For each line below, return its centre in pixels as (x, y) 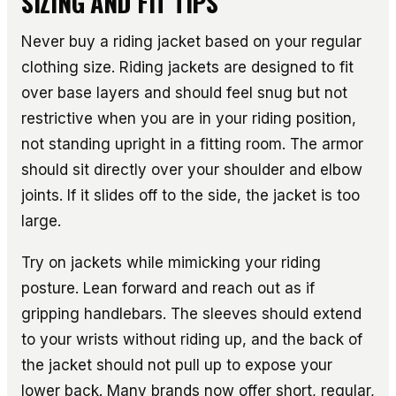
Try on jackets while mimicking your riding (171, 262)
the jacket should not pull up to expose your (177, 365)
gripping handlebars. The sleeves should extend (191, 313)
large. (41, 221)
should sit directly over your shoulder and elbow (192, 169)
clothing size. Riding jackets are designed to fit (187, 67)
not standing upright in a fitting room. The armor (192, 144)
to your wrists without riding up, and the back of (192, 339)
